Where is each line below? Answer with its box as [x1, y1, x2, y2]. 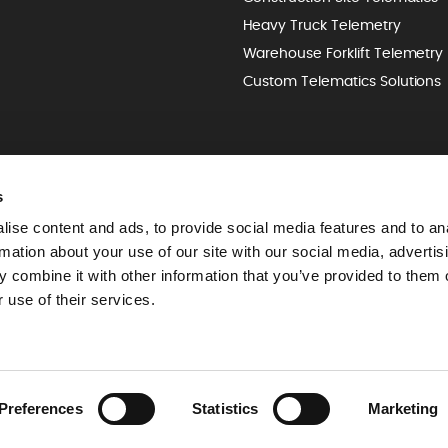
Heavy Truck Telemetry [242, 19, 401, 34]
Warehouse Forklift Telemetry [242, 47, 444, 62]
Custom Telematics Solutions [242, 75, 442, 90]
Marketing [367, 400, 439, 417]
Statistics [192, 400, 259, 417]
